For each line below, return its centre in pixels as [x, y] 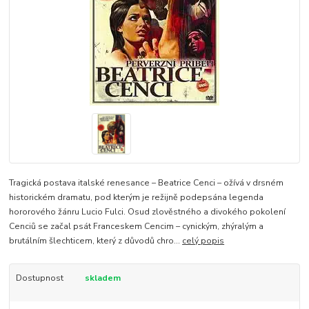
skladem [102, 278]
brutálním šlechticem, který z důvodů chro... [96, 240]
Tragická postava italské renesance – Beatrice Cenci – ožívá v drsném [147, 182]
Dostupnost [39, 278]
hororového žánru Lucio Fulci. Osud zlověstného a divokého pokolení [148, 211]
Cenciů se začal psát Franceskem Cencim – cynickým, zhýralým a [137, 226]
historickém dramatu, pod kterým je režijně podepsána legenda [137, 197]
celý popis [203, 240]
